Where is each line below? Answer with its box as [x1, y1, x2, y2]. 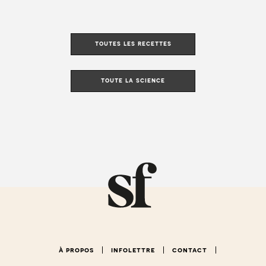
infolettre [110, 246, 155, 254]
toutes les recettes [94, 40, 172, 47]
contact [172, 246, 207, 254]
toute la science [101, 77, 165, 84]
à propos [58, 246, 94, 254]
